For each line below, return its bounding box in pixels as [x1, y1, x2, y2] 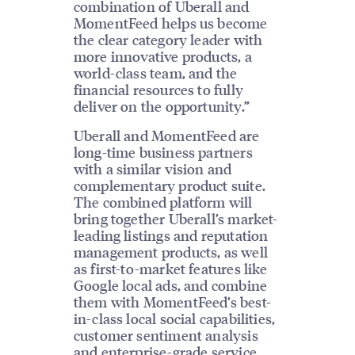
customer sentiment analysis [73, 326, 258, 345]
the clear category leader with [73, 29, 263, 48]
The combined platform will [73, 193, 253, 212]
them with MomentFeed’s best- [73, 292, 271, 311]
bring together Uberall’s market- [73, 209, 278, 228]
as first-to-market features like [73, 259, 268, 278]
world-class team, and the [73, 63, 238, 82]
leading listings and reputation [73, 226, 269, 245]
